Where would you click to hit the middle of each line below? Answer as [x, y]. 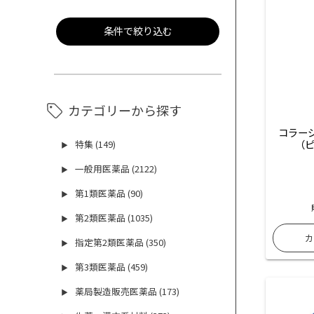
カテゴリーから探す [125, 110]
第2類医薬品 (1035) [114, 218]
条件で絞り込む [138, 31]
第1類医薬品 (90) [109, 193]
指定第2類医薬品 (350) [121, 243]
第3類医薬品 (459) [112, 267]
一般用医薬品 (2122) [116, 169]
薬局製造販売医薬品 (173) [128, 292]
